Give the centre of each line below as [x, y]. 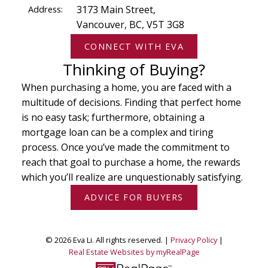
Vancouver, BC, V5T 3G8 [130, 25]
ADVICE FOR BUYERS [134, 197]
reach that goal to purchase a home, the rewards [131, 162]
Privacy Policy [194, 240]
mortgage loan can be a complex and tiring [117, 133]
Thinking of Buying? [134, 70]
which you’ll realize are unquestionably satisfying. [132, 177]
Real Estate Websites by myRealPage [134, 252]
